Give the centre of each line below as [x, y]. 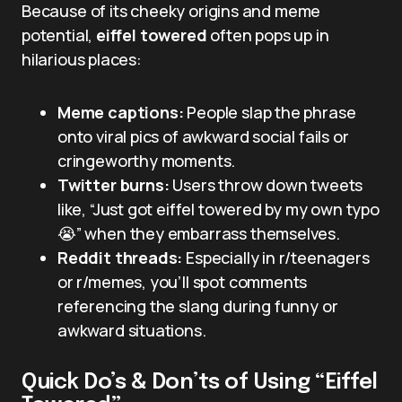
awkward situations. [132, 330]
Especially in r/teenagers [276, 257]
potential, [59, 35]
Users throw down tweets [266, 184]
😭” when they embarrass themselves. [199, 233]
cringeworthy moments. [147, 160]
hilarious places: [82, 59]
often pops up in [268, 35]
